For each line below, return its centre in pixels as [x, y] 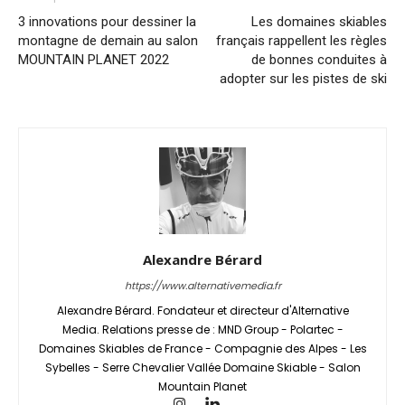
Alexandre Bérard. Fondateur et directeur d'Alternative [202, 310]
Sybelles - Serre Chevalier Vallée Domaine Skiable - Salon [202, 367]
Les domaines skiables [319, 21]
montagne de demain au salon [108, 40]
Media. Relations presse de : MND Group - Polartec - [202, 329]
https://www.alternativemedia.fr [202, 285]
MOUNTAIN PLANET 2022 [95, 59]
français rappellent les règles [301, 40]
